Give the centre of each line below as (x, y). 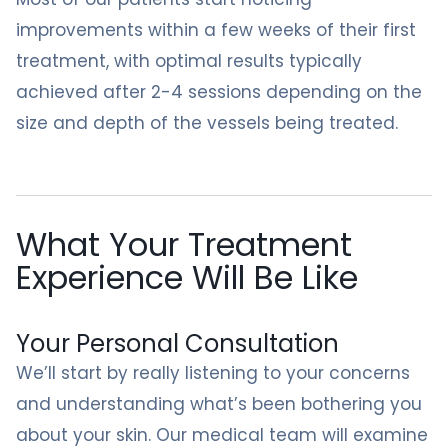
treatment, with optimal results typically (189, 61)
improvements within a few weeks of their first (216, 30)
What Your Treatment (184, 244)
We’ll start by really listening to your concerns (213, 373)
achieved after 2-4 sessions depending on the (219, 92)
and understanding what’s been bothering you (219, 404)
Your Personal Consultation (177, 343)
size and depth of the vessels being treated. (207, 123)
